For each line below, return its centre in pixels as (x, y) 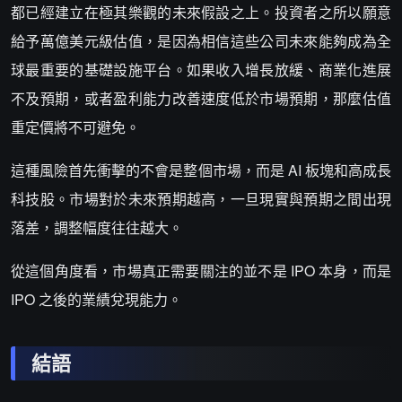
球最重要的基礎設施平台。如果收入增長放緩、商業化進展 (201, 70)
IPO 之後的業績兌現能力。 (96, 299)
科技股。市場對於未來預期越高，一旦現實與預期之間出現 (201, 199)
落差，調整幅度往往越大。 (97, 227)
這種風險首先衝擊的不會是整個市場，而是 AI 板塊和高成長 (201, 170)
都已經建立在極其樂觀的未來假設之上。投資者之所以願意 (201, 12)
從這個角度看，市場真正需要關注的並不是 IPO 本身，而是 (201, 271)
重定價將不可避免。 (75, 127)
